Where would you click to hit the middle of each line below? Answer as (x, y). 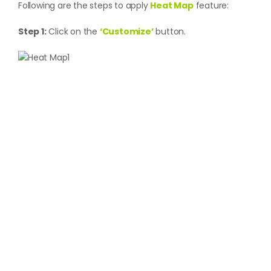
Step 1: (32, 31)
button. (170, 31)
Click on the (73, 31)
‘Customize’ (126, 31)
